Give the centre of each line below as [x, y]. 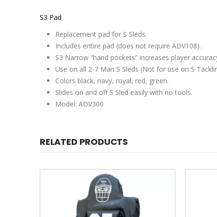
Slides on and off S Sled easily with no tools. [124, 92]
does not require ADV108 [158, 46]
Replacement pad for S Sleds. [101, 34]
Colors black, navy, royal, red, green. [112, 80]
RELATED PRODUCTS [84, 141]
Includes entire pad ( [87, 46]
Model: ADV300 [79, 104]
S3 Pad [51, 17]
